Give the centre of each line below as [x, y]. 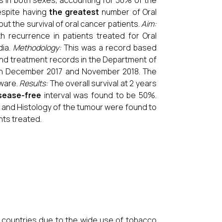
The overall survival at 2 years [102, 83]
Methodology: [37, 48]
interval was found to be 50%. [99, 95]
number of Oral [128, 12]
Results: [34, 83]
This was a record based [109, 48]
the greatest [74, 12]
